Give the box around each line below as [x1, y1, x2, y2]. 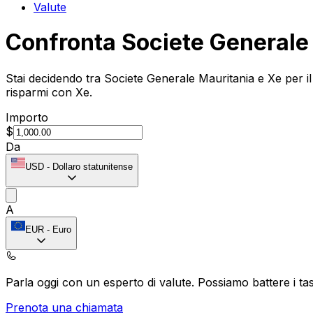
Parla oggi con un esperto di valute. [6, 275, 198, 289]
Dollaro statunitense [52, 161, 133, 172]
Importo [6, 110, 48, 124]
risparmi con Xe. [6, 85, 92, 99]
